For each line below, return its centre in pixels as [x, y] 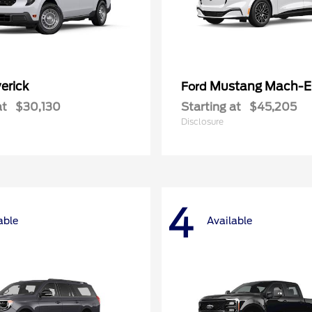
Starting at [211, 107]
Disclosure [202, 122]
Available [229, 221]
